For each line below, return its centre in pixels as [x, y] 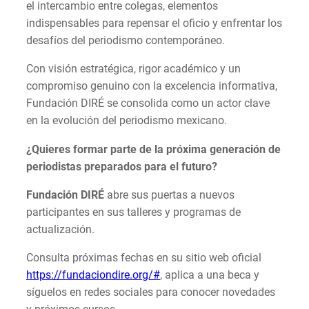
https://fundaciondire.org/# [93, 275]
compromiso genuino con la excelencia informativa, [152, 86]
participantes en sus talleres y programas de [133, 212]
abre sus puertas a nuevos [171, 195]
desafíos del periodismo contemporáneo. [126, 41]
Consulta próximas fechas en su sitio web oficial [144, 258]
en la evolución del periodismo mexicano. [127, 121]
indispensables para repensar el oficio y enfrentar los [154, 23]
